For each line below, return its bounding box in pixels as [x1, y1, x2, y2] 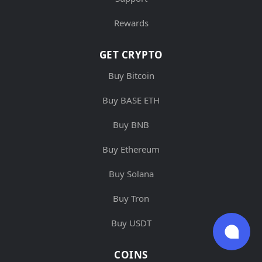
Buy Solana [108, 167, 154, 180]
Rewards [113, 16, 149, 29]
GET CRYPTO [99, 47, 163, 61]
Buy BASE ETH [102, 94, 160, 106]
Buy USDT [111, 216, 151, 229]
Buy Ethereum [102, 143, 160, 155]
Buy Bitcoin [108, 69, 154, 81]
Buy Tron [113, 192, 149, 204]
